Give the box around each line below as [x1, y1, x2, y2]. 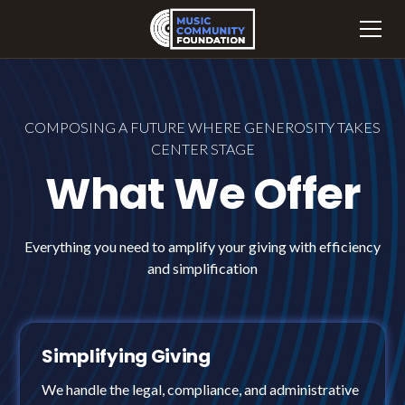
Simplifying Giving [42, 344, 211, 369]
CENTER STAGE [150, 140, 255, 157]
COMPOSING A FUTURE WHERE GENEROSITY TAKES [24, 118, 381, 136]
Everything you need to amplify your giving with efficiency [24, 238, 381, 255]
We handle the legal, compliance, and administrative [42, 381, 360, 398]
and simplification [147, 259, 258, 277]
